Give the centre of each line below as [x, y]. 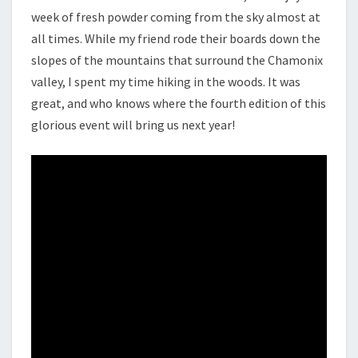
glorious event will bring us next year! [133, 125]
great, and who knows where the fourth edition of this [179, 103]
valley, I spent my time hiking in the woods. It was [166, 82]
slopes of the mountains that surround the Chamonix [177, 60]
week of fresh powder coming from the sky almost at [176, 17]
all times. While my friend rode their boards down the [176, 38]
